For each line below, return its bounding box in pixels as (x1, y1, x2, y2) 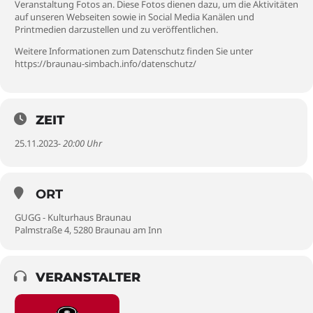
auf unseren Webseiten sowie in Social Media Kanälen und (15, 10, 254, 23)
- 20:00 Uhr (58, 137, 102, 150)
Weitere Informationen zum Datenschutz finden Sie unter (15, 45, 253, 57)
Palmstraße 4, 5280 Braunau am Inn (15, 224, 162, 236)
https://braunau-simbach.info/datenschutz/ (15, 57, 196, 70)
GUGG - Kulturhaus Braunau (15, 211, 131, 224)
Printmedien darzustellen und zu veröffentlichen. (15, 23, 218, 36)
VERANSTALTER (36, 270, 140, 285)
